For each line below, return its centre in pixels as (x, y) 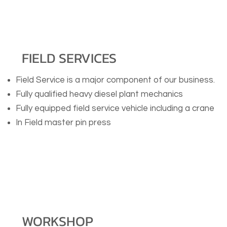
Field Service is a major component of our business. (116, 80)
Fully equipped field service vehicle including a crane (116, 108)
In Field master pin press (63, 123)
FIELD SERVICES (69, 58)
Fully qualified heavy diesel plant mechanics (99, 94)
